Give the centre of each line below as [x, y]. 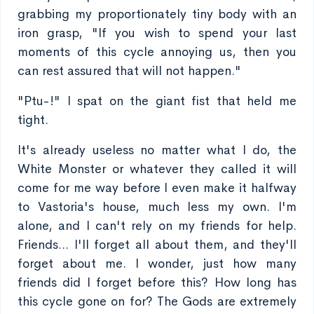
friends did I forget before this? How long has [157, 282]
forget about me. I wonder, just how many [157, 264]
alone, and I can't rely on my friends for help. [157, 226]
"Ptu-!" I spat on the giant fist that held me [157, 101]
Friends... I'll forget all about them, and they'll [157, 245]
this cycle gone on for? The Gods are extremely [157, 301]
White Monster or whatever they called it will [157, 169]
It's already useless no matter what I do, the [157, 150]
